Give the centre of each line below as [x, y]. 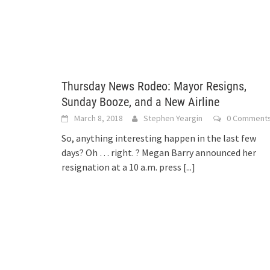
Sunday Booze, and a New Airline [140, 102]
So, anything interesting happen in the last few [159, 138]
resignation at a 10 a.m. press [122, 167]
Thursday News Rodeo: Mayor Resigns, [154, 86]
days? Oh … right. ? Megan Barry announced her [159, 152]
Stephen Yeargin [173, 118]
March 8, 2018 [99, 118]
